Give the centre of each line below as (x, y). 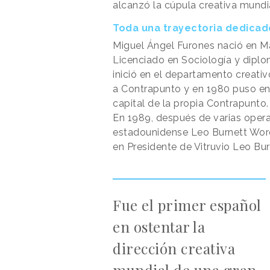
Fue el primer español (187, 205)
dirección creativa (174, 248)
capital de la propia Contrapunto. (191, 103)
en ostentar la (159, 226)
